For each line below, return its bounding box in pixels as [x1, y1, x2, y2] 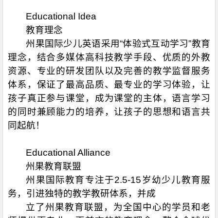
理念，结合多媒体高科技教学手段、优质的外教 [8, 52, 210, 62]
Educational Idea [26, 11, 97, 21]
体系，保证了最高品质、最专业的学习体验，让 [8, 79, 210, 90]
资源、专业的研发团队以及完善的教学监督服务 [8, 66, 210, 76]
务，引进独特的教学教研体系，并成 [8, 188, 156, 199]
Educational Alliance [26, 147, 111, 158]
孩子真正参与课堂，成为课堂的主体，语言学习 [8, 93, 210, 103]
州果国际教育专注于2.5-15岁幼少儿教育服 [26, 175, 210, 185]
